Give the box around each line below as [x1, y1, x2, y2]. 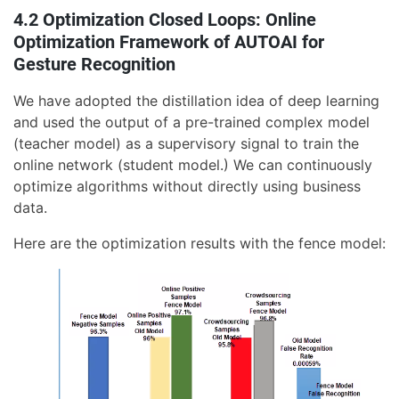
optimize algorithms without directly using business [13, 177, 361, 196]
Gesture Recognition [13, 53, 175, 76]
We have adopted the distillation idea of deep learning [13, 92, 379, 110]
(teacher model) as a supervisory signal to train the [13, 134, 359, 153]
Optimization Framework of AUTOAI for [13, 31, 324, 53]
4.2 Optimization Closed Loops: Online [13, 9, 316, 31]
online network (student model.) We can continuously [13, 156, 372, 175]
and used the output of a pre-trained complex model [13, 113, 370, 132]
